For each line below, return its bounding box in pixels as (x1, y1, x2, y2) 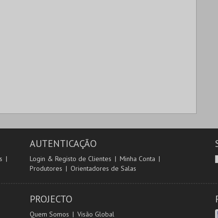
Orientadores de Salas (70, 164, 136, 173)
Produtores (29, 164, 62, 173)
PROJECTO (29, 193, 73, 205)
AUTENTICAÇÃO (29, 137, 97, 150)
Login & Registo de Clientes (29, 154, 111, 163)
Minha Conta (119, 154, 155, 163)
